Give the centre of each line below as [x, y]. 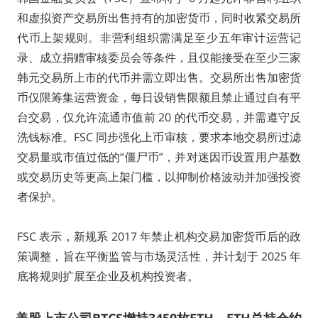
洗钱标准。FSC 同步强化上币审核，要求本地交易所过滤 [159, 137]
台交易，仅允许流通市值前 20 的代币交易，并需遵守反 [159, 117]
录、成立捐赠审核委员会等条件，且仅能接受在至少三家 [159, 58]
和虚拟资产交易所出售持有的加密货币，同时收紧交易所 [159, 18]
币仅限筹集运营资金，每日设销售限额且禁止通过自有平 [159, 98]
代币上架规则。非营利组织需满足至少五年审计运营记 [159, 38]
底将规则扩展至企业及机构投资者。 [108, 276]
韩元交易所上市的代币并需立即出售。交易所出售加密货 [159, 78]
